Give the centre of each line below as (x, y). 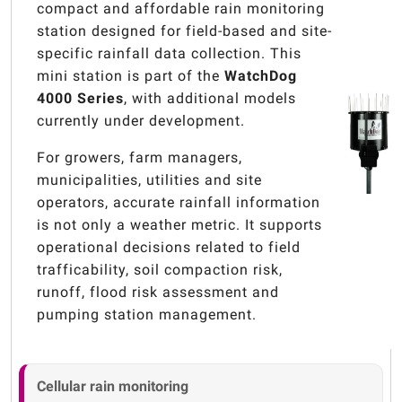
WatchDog (261, 76)
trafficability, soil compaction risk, (160, 270)
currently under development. (141, 121)
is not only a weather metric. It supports (180, 225)
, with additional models (210, 99)
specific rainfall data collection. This (170, 54)
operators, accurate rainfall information (179, 203)
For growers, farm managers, (140, 158)
